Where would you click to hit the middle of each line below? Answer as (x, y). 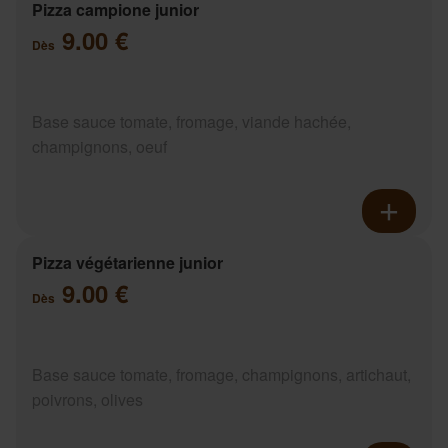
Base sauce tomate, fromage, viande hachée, (191, 121)
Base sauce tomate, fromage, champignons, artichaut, (221, 374)
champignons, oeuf (99, 146)
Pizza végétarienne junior (127, 262)
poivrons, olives (87, 399)
